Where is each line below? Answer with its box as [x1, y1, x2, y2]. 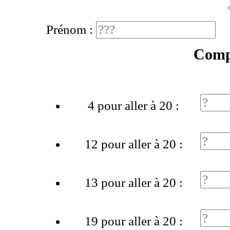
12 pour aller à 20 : [84, 137, 183, 151]
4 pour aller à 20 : [88, 99, 179, 113]
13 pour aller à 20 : [84, 176, 183, 190]
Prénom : [46, 23, 96, 36]
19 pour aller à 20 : [84, 214, 183, 228]
